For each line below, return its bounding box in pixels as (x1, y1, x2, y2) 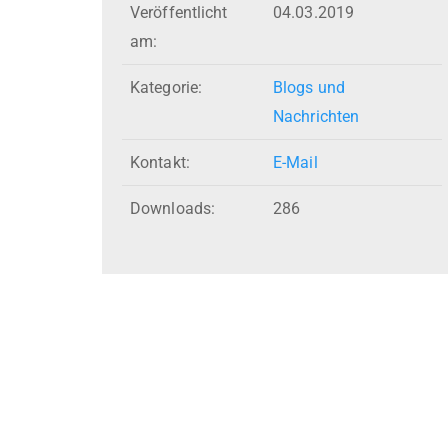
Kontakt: (130, 153, 190, 173)
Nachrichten (273, 107, 360, 127)
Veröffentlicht (130, 3, 228, 23)
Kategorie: (130, 78, 202, 98)
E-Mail (273, 153, 318, 173)
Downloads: (130, 199, 215, 219)
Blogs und (273, 78, 345, 98)
